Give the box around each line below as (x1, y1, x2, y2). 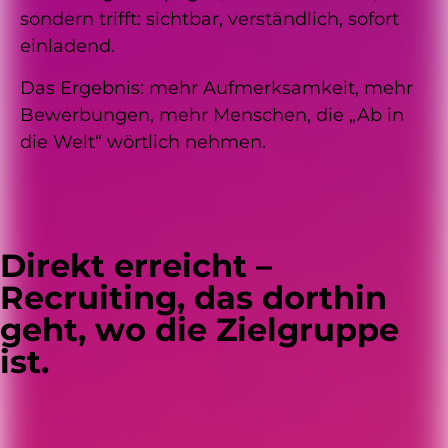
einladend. (20, 35, 115, 58)
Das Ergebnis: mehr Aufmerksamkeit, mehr (20, 76, 413, 99)
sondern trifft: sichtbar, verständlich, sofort (20, 8, 399, 31)
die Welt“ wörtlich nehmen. (20, 130, 266, 153)
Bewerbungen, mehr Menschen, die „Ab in (20, 103, 404, 126)
